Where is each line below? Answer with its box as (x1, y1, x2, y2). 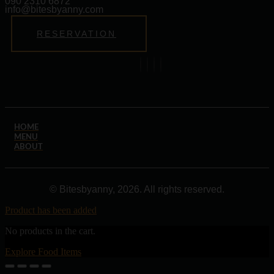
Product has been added (5, 204, 97, 215)
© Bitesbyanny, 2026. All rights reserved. (50, 183, 224, 194)
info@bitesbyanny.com (5, 4, 103, 15)
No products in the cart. (5, 225, 95, 236)
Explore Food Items (5, 246, 81, 257)
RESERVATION (37, 28, 116, 39)
